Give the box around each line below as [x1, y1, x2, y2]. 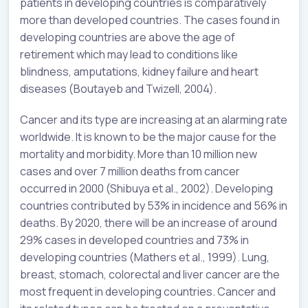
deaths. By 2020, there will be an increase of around [20, 215, 277, 231]
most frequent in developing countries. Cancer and [20, 284, 276, 300]
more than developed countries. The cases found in [20, 12, 280, 28]
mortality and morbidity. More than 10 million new [20, 146, 257, 162]
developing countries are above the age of [20, 30, 235, 45]
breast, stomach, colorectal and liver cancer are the [20, 267, 280, 283]
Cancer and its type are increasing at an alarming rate [20, 112, 287, 128]
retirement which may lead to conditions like [20, 47, 238, 63]
